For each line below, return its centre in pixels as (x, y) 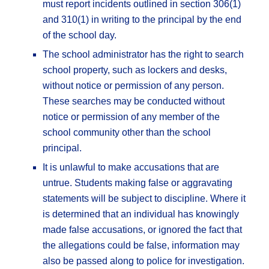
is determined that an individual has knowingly (141, 214)
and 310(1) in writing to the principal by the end (142, 20)
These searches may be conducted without (134, 101)
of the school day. (80, 35)
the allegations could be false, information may (141, 246)
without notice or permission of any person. (134, 86)
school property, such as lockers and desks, (135, 70)
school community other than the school (127, 133)
